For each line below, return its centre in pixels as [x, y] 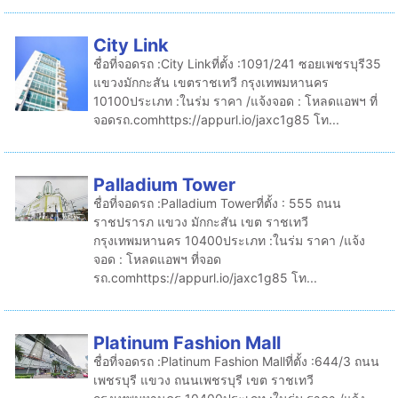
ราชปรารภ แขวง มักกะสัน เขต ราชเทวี [200, 222]
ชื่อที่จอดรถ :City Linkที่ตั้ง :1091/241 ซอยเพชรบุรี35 [237, 64]
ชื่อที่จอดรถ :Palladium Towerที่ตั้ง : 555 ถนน [217, 203]
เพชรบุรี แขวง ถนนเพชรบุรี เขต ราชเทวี [203, 380]
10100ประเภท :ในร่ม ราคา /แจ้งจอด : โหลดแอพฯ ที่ [235, 101]
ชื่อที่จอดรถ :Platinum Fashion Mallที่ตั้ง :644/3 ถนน [236, 361]
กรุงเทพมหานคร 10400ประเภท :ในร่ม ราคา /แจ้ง [229, 240]
